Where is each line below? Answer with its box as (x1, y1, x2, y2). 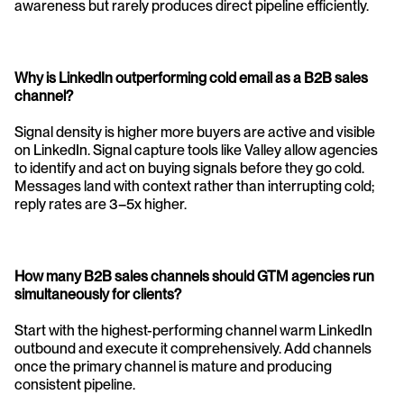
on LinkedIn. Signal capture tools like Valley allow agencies (14, 142, 378, 160)
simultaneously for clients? (14, 286, 184, 304)
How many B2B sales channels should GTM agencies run (14, 268, 374, 286)
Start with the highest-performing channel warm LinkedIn (14, 322, 372, 340)
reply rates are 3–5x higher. (14, 196, 187, 214)
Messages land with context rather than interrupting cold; (14, 178, 374, 196)
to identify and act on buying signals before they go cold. (14, 160, 364, 178)
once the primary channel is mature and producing (14, 358, 332, 376)
